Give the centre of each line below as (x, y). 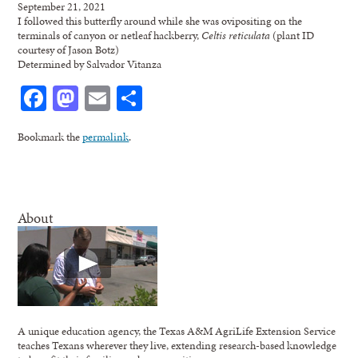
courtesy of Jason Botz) (69, 49)
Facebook (95, 97)
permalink (106, 136)
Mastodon (131, 97)
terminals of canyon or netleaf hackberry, (110, 35)
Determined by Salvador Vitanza (90, 64)
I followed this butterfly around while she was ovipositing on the (160, 20)
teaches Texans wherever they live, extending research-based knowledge (177, 345)
